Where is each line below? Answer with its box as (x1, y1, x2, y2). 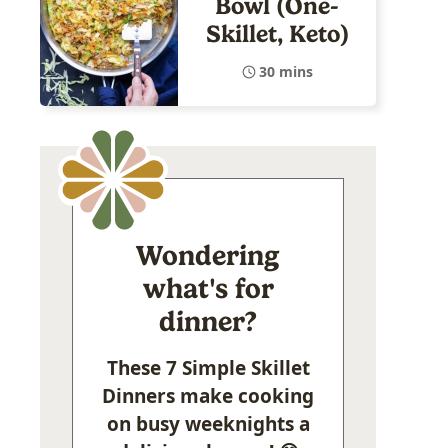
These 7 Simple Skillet (106, 355, 310, 382)
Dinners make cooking (102, 383, 314, 410)
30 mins (258, 61, 313, 81)
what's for (142, 272, 274, 306)
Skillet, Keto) (205, 19, 349, 48)
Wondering (136, 239, 280, 273)
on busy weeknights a (106, 411, 310, 438)
